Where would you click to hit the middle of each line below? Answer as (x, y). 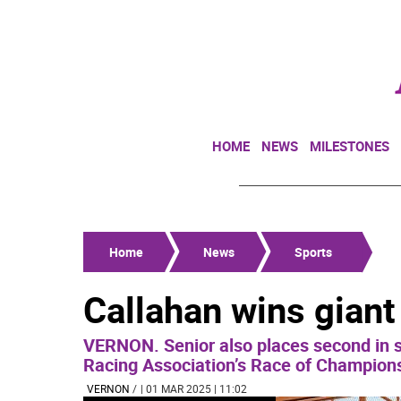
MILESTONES (350, 146)
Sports (313, 252)
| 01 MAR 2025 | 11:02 (194, 388)
